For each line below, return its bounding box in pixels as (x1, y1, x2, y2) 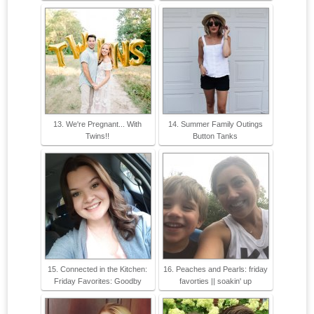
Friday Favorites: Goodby (53, 277, 142, 286)
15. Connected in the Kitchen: (48, 265, 147, 274)
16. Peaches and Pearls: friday (163, 265, 268, 274)
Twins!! (86, 132, 109, 141)
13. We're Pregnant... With (53, 120, 142, 129)
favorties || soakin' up (179, 277, 252, 286)
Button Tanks (193, 132, 238, 141)
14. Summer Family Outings (168, 120, 263, 129)
